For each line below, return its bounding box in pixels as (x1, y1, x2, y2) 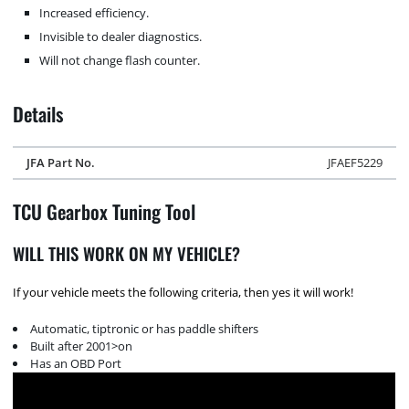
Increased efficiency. (39, 4, 150, 21)
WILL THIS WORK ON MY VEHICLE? (13, 241, 241, 267)
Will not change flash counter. (39, 52, 201, 68)
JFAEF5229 (328, 153, 383, 171)
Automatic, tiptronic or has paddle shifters (30, 320, 259, 338)
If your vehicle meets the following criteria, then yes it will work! (13, 283, 354, 300)
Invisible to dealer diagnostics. (39, 27, 203, 45)
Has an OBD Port (30, 355, 122, 372)
